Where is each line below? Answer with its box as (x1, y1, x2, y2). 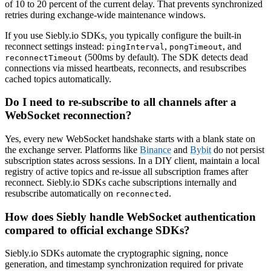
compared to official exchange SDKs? (5, 223, 190, 237)
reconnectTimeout (5, 53, 82, 62)
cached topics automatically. (5, 73, 111, 84)
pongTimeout (169, 42, 223, 51)
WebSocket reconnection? (5, 109, 132, 122)
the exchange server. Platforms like (5, 144, 140, 155)
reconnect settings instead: (5, 41, 106, 51)
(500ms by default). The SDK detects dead (82, 51, 248, 62)
